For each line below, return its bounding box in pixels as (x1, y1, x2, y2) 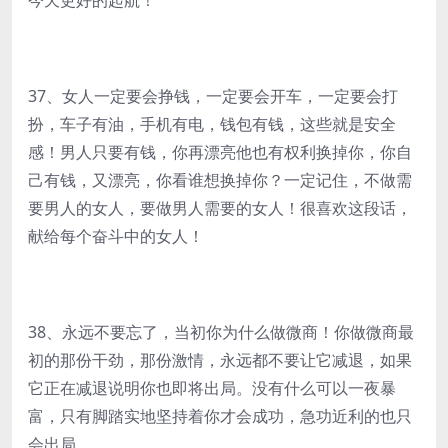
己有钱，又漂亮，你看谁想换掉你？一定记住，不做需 (28, 169, 412, 191)
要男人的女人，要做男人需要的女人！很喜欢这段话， (28, 197, 412, 219)
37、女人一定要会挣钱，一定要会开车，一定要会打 (28, 85, 398, 107)
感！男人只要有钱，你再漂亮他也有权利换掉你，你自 (28, 141, 412, 163)
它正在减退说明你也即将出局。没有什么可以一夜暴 (28, 377, 396, 399)
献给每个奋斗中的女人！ (28, 225, 204, 247)
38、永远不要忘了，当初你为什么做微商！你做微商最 (28, 321, 414, 343)
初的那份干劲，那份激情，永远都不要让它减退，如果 (28, 349, 412, 371)
